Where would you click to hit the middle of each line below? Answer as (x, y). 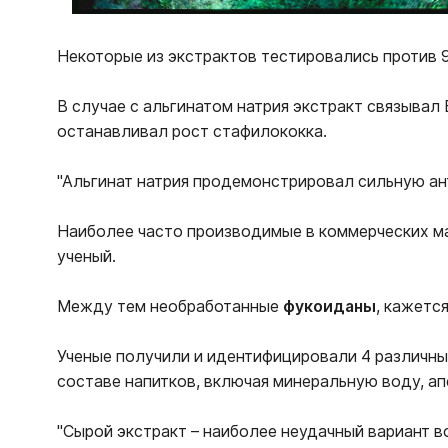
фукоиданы (329, 306)
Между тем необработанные (170, 306)
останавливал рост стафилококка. (192, 131)
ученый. (86, 256)
